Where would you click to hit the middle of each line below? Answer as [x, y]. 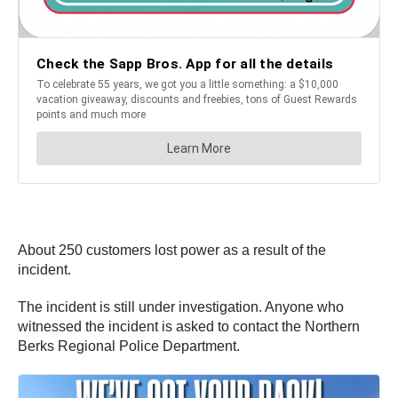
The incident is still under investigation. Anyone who [181, 307]
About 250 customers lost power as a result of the [172, 251]
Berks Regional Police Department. [129, 346]
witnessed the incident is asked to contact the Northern [189, 327]
